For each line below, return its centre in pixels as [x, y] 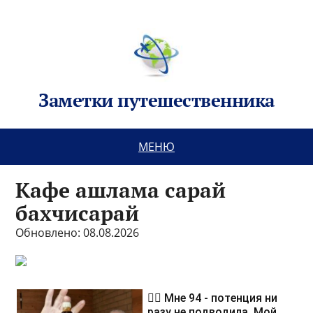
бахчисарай [78, 213]
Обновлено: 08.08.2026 [78, 233]
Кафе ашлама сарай [121, 190]
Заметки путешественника [156, 100]
